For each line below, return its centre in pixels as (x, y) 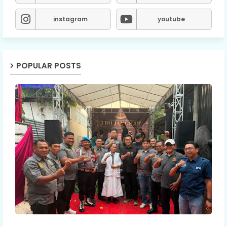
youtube (171, 19)
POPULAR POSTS (49, 65)
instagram (70, 19)
